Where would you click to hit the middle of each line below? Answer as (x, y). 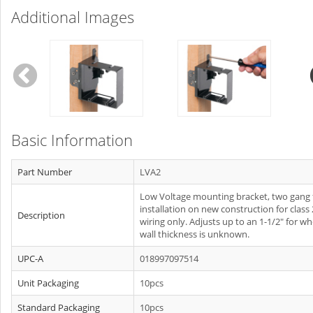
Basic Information (72, 140)
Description (41, 215)
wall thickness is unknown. (195, 234)
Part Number (45, 172)
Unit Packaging (48, 283)
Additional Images (73, 17)
